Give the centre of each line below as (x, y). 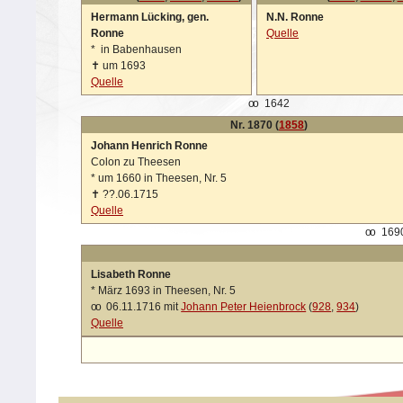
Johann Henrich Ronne (149, 146)
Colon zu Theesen (136, 162)
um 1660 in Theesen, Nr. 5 (161, 178)
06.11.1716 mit (143, 307)
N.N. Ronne (295, 17)
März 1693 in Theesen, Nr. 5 (166, 291)
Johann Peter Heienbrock (244, 307)
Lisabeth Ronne (131, 274)
